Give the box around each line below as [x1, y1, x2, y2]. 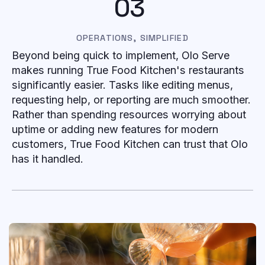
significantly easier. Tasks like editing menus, [12, 78, 233, 91]
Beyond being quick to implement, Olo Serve [12, 49, 230, 62]
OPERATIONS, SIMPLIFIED [76, 33, 189, 44]
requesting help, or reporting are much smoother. [12, 93, 251, 106]
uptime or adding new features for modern [12, 122, 218, 135]
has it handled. [12, 152, 89, 165]
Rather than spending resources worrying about [12, 108, 246, 121]
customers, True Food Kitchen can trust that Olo [12, 137, 248, 150]
